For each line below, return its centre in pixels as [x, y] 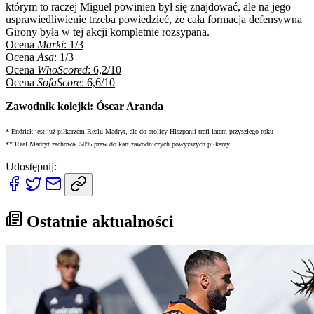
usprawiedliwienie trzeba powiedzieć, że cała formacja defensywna [154, 19]
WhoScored [62, 69]
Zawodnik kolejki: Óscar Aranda [84, 106]
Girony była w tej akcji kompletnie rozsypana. [108, 32]
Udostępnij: [31, 166]
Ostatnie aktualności [98, 221]
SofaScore [59, 82]
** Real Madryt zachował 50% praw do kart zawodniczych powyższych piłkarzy [118, 144]
